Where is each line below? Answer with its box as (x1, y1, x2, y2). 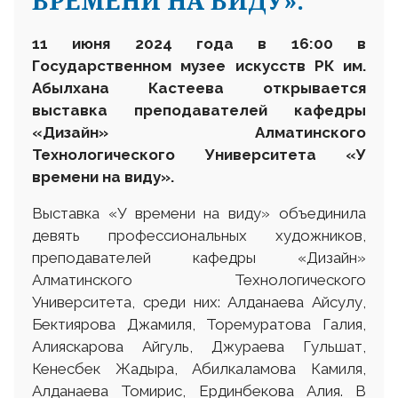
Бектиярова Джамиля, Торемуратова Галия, (32, 314, 366, 333)
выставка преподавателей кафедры (32, 100, 366, 119)
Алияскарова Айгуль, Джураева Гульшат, (32, 337, 366, 355)
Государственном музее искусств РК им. (32, 56, 366, 75)
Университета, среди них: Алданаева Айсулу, (32, 292, 366, 311)
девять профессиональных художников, (32, 226, 366, 244)
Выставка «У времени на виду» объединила (32, 203, 366, 222)
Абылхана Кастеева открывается (32, 78, 366, 97)
